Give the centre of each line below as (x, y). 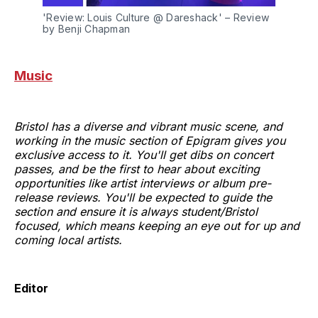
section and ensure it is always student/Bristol (136, 212)
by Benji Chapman (86, 29)
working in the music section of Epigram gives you (150, 141)
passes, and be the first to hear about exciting (137, 169)
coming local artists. (68, 240)
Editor (31, 289)
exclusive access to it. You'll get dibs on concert (144, 155)
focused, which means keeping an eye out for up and (157, 226)
